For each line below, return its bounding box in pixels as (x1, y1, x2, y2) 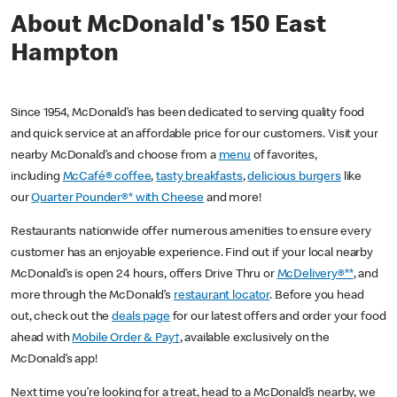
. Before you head (269, 290, 364, 303)
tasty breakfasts (156, 171, 243, 184)
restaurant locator (173, 290, 270, 303)
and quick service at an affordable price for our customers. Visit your (11, 128, 378, 142)
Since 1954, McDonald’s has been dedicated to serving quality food (11, 107, 365, 121)
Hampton (11, 43, 119, 68)
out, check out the (11, 311, 113, 324)
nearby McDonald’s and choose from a (11, 150, 219, 163)
